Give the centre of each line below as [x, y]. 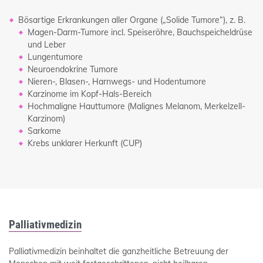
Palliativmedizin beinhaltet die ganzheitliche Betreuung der [119, 252]
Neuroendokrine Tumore [73, 70]
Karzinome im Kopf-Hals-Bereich [90, 94]
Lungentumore [55, 57]
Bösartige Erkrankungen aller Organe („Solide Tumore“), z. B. [132, 20]
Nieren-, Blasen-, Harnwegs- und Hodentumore [117, 82]
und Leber [47, 45]
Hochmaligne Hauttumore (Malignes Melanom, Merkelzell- [136, 107]
